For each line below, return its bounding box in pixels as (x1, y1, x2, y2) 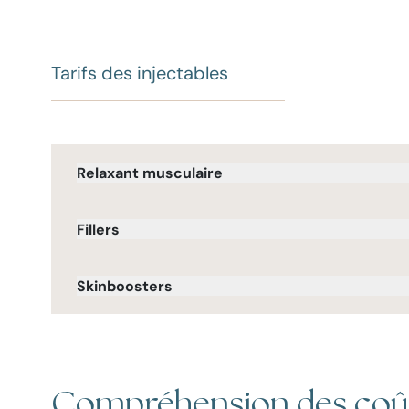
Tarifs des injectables (51, 61, 228, 85)
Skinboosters (77, 276, 173, 296)
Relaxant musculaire (77, 163, 223, 183)
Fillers (77, 219, 120, 239)
